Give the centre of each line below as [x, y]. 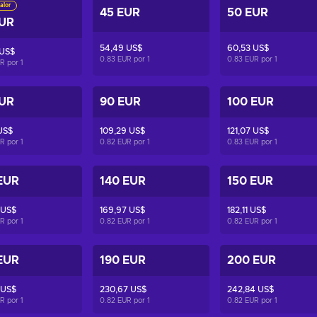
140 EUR [123, 181]
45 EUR [120, 12]
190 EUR [123, 260]
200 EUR [252, 260]
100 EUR [251, 102]
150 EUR [250, 181]
